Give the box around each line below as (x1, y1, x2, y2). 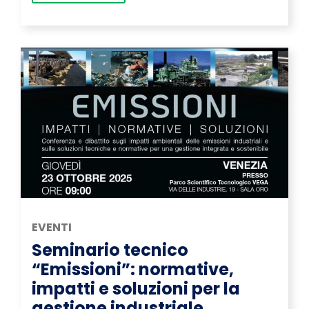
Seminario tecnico (32, 239, 188, 262)
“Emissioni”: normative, (32, 258, 234, 281)
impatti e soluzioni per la (32, 277, 240, 301)
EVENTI (32, 219, 72, 236)
